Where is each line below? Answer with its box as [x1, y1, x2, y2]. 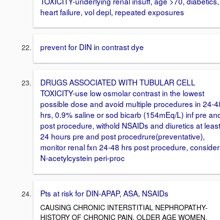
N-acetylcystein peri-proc [40, 152, 125, 164]
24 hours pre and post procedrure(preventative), [40, 131, 205, 142]
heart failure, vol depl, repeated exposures [40, 6, 184, 17]
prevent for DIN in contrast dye [40, 41, 144, 53]
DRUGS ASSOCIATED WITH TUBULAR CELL [40, 77, 195, 88]
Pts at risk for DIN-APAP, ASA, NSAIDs [40, 187, 168, 198]
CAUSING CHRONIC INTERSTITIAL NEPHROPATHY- [40, 202, 208, 212]
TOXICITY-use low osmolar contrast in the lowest [40, 87, 204, 99]
